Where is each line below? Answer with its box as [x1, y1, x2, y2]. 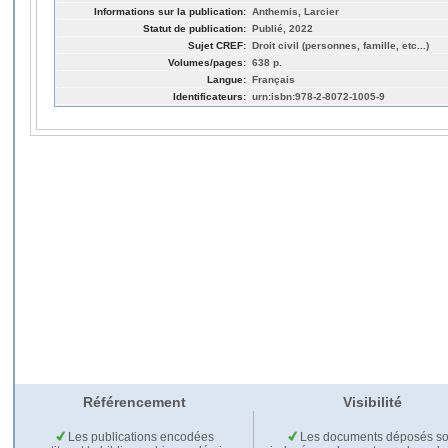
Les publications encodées [64, 430, 214, 445]
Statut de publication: [143, 22, 246, 34]
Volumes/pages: [168, 56, 246, 68]
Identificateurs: [173, 90, 246, 102]
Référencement [82, 394, 186, 411]
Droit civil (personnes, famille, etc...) [252, 39, 429, 51]
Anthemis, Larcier [252, 5, 339, 17]
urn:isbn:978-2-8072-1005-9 [252, 90, 385, 102]
